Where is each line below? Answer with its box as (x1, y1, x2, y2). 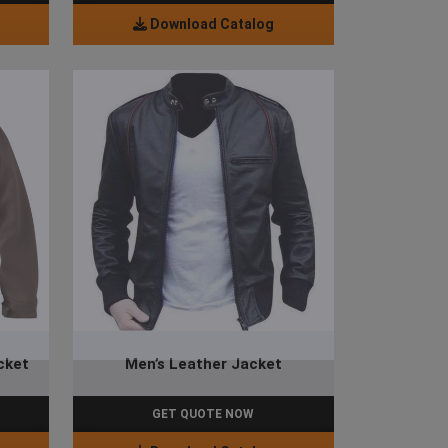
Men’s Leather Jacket (124, 354, 282, 373)
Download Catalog (146, 16, 274, 33)
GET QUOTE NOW (152, 407, 255, 422)
